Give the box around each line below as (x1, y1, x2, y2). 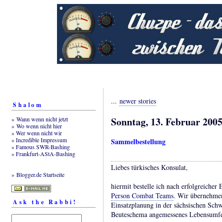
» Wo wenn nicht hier (11, 121, 62, 130)
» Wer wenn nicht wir (11, 128, 62, 137)
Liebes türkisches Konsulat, (111, 163, 188, 172)
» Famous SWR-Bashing (11, 142, 70, 151)
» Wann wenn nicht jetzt (11, 114, 68, 123)
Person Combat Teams (111, 191, 173, 201)
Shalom (13, 101, 43, 110)
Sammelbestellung (111, 136, 166, 147)
